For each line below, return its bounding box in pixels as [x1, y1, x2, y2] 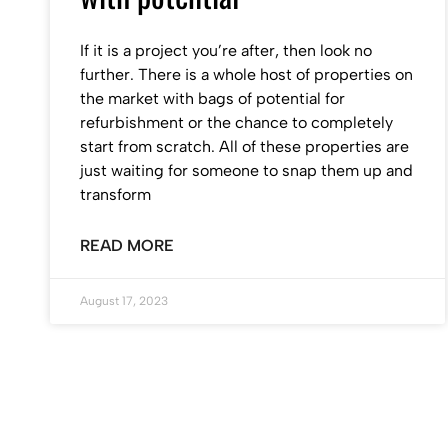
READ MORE [80, 236, 174, 255]
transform [80, 185, 151, 204]
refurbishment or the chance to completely [80, 113, 393, 132]
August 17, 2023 [80, 294, 168, 308]
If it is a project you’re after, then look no [80, 41, 372, 60]
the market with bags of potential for [80, 89, 345, 108]
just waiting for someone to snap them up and [80, 161, 413, 180]
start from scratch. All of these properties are [80, 137, 409, 156]
